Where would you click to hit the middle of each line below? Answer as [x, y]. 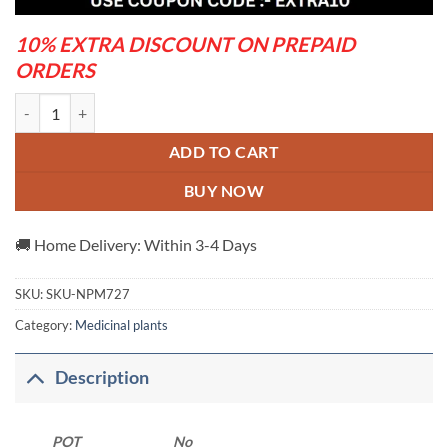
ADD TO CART [224, 152]
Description [102, 378]
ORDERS [55, 70]
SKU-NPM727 [88, 293]
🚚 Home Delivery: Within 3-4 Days [136, 245]
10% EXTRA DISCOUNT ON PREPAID [185, 44]
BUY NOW [224, 191]
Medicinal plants [121, 324]
